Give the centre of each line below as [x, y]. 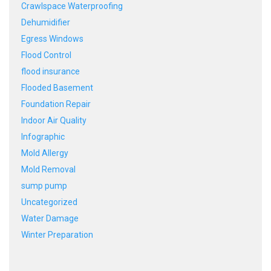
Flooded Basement [57, 87]
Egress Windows [52, 38]
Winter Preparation [57, 234]
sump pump [44, 185]
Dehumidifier [46, 22]
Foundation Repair [56, 104]
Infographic [43, 136]
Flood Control [46, 55]
